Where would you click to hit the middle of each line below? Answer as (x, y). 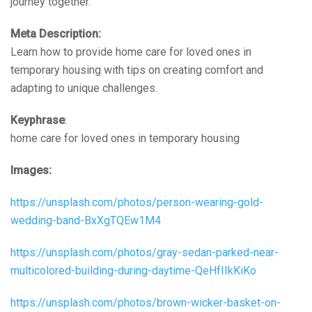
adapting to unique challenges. (84, 88)
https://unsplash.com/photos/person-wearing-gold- (137, 202)
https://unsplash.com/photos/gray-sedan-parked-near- (145, 252)
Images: (31, 170)
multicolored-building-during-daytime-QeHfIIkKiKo (133, 270)
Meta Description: (56, 33)
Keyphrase (38, 120)
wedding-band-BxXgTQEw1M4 (86, 220)
